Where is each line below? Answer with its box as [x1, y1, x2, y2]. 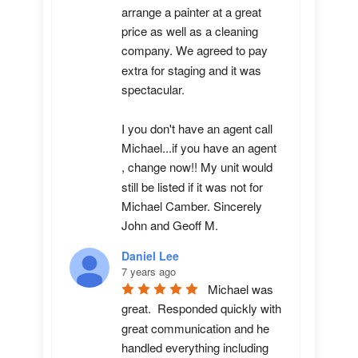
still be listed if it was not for [121, 177, 263, 195]
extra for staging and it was [121, 61, 261, 78]
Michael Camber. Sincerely [121, 197, 262, 215]
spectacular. [121, 81, 185, 98]
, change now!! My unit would [121, 158, 272, 176]
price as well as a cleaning [121, 22, 258, 40]
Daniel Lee [121, 248, 179, 264]
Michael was [208, 280, 273, 298]
